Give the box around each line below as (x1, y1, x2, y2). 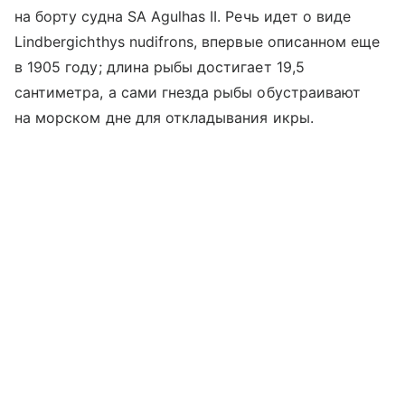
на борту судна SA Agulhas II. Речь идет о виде (14, 7, 352, 26)
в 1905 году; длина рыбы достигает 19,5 (14, 58, 305, 77)
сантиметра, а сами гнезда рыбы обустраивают (14, 83, 362, 102)
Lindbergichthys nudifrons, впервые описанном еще (14, 33, 381, 52)
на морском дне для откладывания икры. (14, 108, 314, 127)
